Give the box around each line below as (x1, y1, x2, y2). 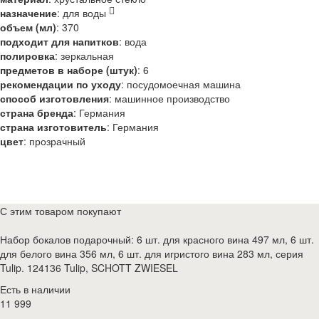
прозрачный (29, 134, 85, 148)
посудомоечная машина (127, 77, 241, 91)
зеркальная (61, 48, 114, 63)
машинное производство (115, 91, 230, 105)
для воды (63, 6, 109, 20)
